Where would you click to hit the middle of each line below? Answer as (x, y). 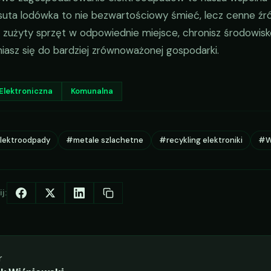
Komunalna (92, 91)
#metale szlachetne (105, 140)
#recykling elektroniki (201, 140)
